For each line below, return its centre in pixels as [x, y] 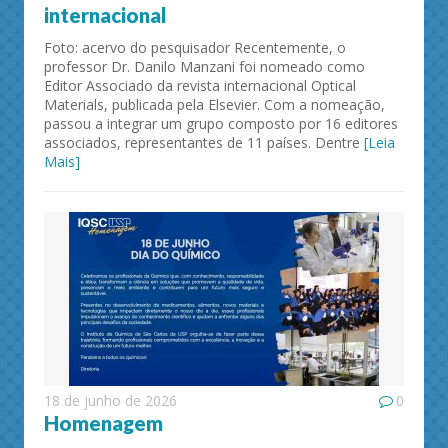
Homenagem [103, 423]
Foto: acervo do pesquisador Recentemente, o [195, 47]
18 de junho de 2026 [110, 400]
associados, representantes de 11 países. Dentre [204, 142]
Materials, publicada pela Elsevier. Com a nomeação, [214, 104]
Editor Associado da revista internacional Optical [200, 85]
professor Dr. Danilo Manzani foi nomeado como [204, 66]
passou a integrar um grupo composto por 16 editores [221, 123]
